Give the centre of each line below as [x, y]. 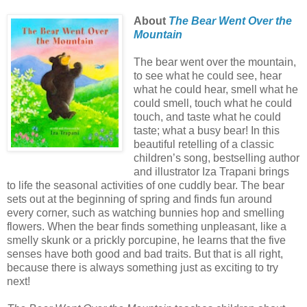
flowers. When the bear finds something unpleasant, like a [147, 226]
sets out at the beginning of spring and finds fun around [139, 199]
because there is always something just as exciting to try [143, 267]
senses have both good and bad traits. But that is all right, [145, 254]
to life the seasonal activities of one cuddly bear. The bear [146, 185]
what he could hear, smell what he [216, 89]
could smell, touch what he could [212, 103]
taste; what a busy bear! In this [206, 130]
